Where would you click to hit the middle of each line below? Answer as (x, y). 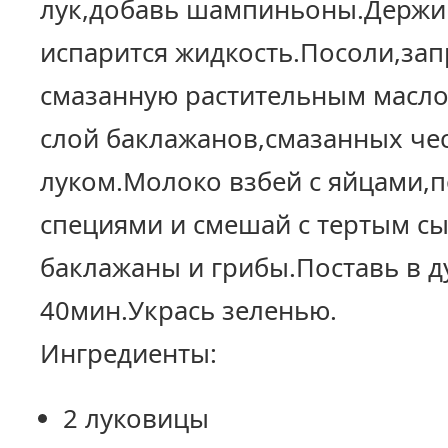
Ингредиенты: (128, 353)
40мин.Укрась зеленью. (188, 310)
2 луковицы (135, 418)
